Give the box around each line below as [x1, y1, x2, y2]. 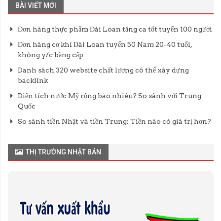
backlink [18, 76, 48, 85]
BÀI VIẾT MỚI [15, 1, 56, 10]
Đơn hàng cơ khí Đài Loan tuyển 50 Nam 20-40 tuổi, [18, 40, 192, 49]
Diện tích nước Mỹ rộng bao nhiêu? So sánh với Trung [18, 92, 201, 100]
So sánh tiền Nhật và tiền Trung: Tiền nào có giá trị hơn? [18, 117, 211, 126]
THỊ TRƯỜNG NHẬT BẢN [24, 148, 101, 156]
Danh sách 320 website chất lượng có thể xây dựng [18, 66, 189, 74]
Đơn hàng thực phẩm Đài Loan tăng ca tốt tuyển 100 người [18, 25, 212, 34]
